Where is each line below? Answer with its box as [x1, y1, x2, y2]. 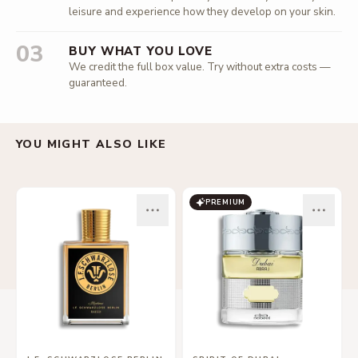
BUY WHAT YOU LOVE [69, 43, 213, 59]
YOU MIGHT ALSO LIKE [16, 137, 167, 152]
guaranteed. [69, 75, 127, 90]
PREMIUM [205, 197, 246, 207]
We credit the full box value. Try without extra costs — [69, 59, 331, 74]
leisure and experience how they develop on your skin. [69, 4, 336, 19]
